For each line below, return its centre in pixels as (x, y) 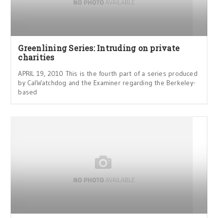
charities (36, 57)
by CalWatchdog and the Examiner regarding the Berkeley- (107, 83)
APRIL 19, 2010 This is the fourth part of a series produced (108, 73)
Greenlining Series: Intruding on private (99, 48)
